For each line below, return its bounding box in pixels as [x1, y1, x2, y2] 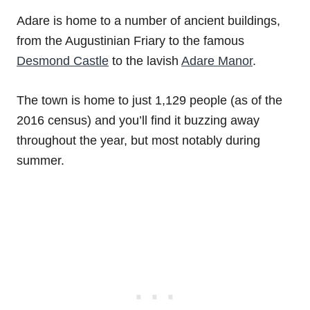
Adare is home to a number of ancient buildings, [17, 14, 280, 28]
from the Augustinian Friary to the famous [17, 34, 244, 48]
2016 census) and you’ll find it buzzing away [17, 113, 259, 128]
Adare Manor [181, 54, 253, 69]
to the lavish [109, 54, 181, 69]
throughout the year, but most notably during [17, 134, 260, 148]
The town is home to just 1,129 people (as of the [17, 93, 282, 108]
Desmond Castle [17, 54, 109, 69]
